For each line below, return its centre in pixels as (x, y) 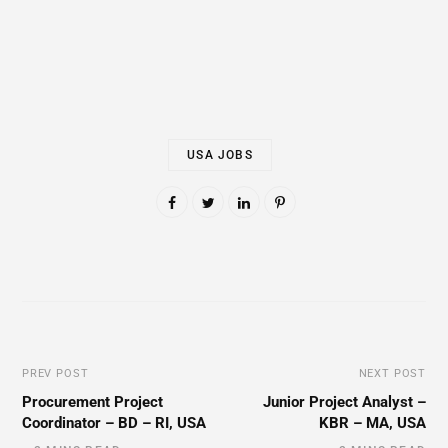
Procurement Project (92, 401)
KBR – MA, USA (372, 422)
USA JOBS (220, 154)
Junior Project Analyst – (344, 401)
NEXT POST (392, 373)
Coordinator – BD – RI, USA (114, 422)
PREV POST (55, 373)
